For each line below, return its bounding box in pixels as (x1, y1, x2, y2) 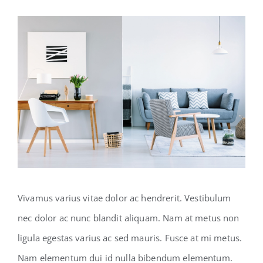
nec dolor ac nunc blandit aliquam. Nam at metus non (18, 211, 240, 224)
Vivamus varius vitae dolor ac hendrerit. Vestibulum (18, 191, 231, 204)
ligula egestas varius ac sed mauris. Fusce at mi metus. (18, 231, 242, 244)
